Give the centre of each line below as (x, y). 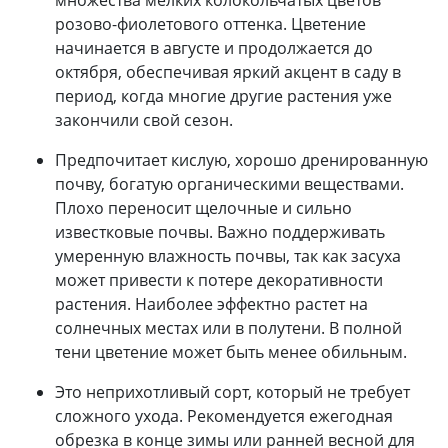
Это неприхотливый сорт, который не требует (232, 391)
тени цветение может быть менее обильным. (231, 351)
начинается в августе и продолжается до (214, 47)
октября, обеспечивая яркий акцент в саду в (228, 71)
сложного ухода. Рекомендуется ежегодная (224, 415)
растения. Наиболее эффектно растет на (211, 303)
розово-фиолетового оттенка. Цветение (210, 23)
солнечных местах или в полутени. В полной (228, 327)
